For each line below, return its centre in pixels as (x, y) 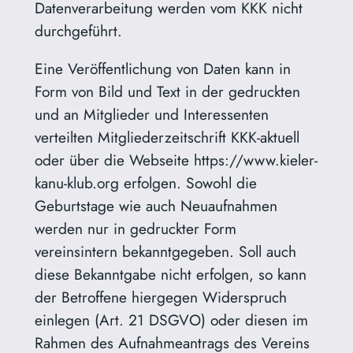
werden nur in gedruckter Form (135, 228)
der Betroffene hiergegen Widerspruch (160, 297)
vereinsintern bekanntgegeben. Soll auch (165, 251)
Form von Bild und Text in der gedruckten (167, 91)
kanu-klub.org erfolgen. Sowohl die (145, 182)
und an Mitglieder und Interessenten (151, 114)
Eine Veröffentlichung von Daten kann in (162, 68)
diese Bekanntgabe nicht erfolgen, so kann (170, 274)
